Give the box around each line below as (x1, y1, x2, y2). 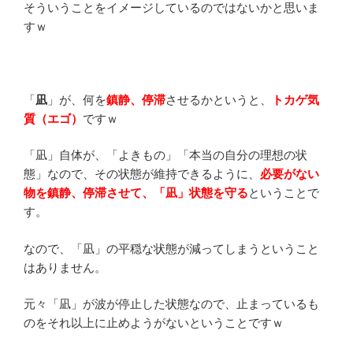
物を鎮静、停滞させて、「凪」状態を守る (24, 186, 248, 200)
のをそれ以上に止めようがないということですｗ (24, 316, 284, 330)
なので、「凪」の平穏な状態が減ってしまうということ (24, 241, 319, 255)
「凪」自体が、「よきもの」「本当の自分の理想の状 (24, 148, 307, 162)
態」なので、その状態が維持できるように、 (24, 167, 260, 181)
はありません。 (24, 260, 106, 274)
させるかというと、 (165, 92, 272, 106)
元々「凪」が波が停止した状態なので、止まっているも (24, 297, 319, 311)
